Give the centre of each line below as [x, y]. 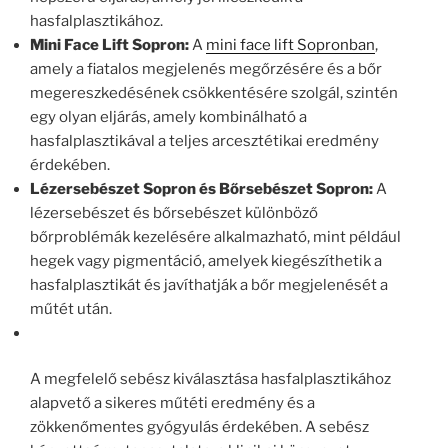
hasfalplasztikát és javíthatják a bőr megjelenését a [209, 284]
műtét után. [71, 308]
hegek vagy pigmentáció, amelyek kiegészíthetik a [206, 260]
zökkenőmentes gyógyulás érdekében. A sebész [199, 427]
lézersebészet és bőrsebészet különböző [174, 212]
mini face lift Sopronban [290, 44]
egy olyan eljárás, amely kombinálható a [168, 116]
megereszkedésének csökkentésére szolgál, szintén [214, 92]
